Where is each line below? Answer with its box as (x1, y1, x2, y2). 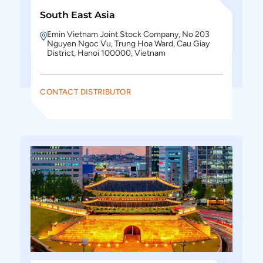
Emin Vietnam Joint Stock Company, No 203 (47, 29, 210, 39)
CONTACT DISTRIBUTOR (40, 87, 131, 96)
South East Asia (40, 9, 116, 21)
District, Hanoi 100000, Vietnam (47, 48, 166, 58)
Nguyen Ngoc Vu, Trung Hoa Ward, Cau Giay (47, 39, 210, 49)
